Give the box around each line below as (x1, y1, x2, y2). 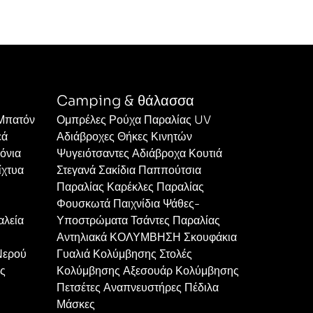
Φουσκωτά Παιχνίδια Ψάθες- (56, 196, 200, 211)
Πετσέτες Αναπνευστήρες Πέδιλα (56, 279, 219, 295)
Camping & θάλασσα (56, 92, 194, 110)
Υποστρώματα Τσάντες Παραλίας (56, 212, 220, 228)
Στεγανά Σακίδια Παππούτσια (56, 162, 201, 177)
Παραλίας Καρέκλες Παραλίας (56, 179, 204, 194)
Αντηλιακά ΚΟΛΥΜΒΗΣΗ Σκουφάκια (56, 229, 237, 245)
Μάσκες (56, 296, 95, 312)
